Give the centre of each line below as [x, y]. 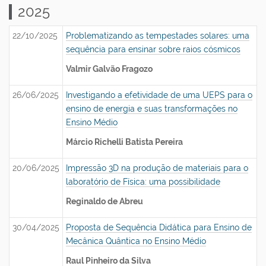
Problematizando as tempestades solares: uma [158, 36]
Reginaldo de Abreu [104, 201]
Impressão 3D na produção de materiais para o [157, 168]
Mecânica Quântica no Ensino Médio [136, 241]
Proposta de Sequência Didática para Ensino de [159, 227]
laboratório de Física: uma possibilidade [143, 182]
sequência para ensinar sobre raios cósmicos [153, 49]
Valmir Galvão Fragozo [109, 69]
